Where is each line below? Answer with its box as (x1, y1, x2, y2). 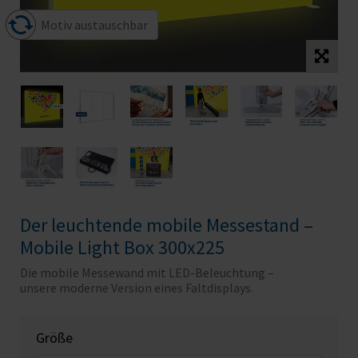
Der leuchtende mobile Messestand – (20, 213, 313, 238)
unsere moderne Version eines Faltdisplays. (20, 280, 253, 296)
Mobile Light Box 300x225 (20, 235, 225, 261)
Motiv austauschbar (41, 17, 148, 33)
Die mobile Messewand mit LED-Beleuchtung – (20, 265, 274, 281)
